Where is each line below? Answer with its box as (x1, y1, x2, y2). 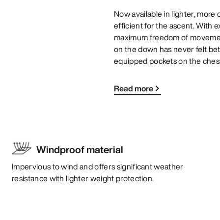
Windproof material (36, 142, 123, 157)
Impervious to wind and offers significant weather (12, 160, 184, 172)
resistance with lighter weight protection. (12, 172, 154, 184)
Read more (114, 82, 153, 94)
